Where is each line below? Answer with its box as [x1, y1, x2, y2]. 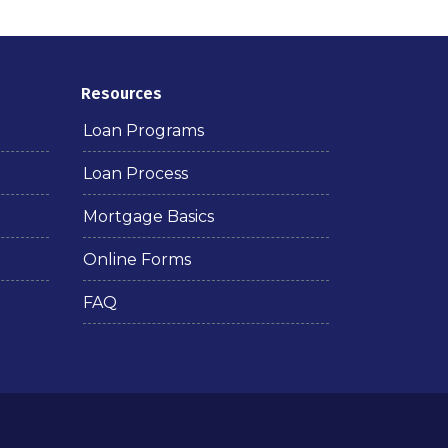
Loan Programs [82, 121, 204, 140]
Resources [80, 84, 162, 103]
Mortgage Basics [82, 207, 214, 226]
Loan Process [82, 164, 188, 183]
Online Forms [82, 250, 191, 269]
